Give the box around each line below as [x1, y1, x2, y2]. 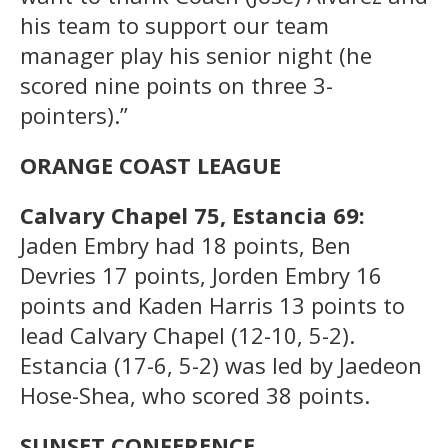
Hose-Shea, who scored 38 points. [20, 379, 370, 410]
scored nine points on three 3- [20, 69, 333, 100]
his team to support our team [20, 9, 329, 40]
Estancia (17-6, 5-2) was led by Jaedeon [20, 349, 422, 380]
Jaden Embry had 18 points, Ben [20, 229, 351, 260]
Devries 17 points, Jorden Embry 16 [20, 259, 382, 290]
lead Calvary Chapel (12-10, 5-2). [20, 319, 355, 350]
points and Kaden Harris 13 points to [20, 289, 405, 320]
